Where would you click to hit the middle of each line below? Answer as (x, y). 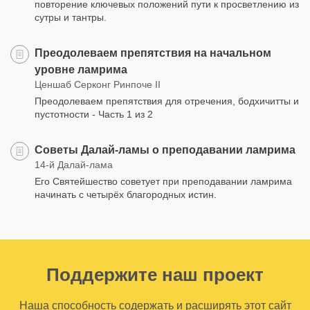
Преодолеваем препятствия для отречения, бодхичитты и (167, 101)
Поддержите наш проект (155, 275)
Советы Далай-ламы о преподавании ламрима (165, 150)
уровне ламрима (81, 70)
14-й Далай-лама (74, 165)
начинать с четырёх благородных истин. (126, 194)
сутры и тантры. (71, 17)
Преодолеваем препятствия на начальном (153, 53)
